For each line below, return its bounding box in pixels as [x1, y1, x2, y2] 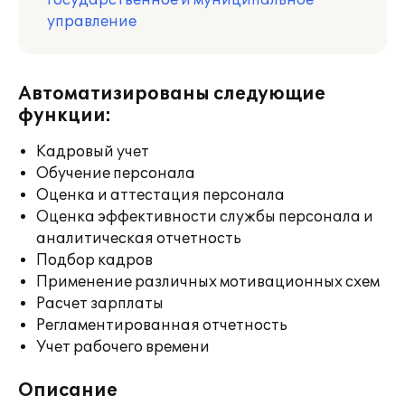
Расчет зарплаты [36, 295, 164, 313]
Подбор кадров [36, 251, 153, 269]
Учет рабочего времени [36, 338, 210, 356]
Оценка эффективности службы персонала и [36, 208, 373, 226]
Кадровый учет [36, 143, 149, 161]
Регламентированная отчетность [36, 316, 287, 334]
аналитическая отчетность [36, 230, 241, 248]
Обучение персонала [36, 165, 195, 183]
